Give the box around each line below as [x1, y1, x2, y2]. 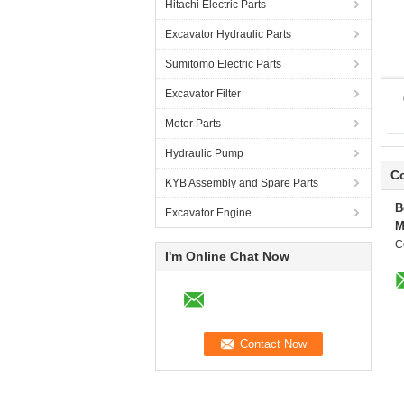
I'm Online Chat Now [165, 249, 289, 263]
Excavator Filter [165, 87, 241, 100]
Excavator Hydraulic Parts [165, 28, 291, 41]
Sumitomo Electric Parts [165, 58, 281, 70]
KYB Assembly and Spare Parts [165, 177, 318, 189]
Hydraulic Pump [165, 147, 243, 160]
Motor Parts [165, 117, 221, 130]
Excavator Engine [165, 207, 252, 219]
